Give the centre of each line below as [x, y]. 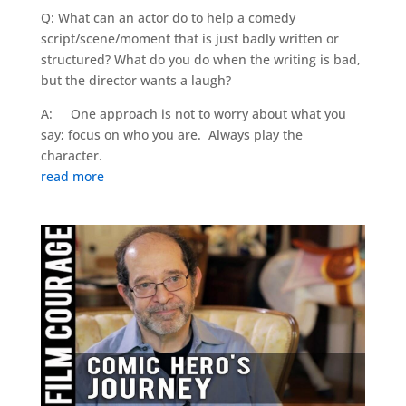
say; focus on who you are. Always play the [171, 134]
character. [73, 155]
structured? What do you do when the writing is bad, [200, 59]
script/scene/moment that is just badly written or [189, 38]
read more [72, 176]
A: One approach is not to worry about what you [193, 113]
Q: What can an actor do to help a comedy [168, 17]
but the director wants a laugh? [135, 80]
